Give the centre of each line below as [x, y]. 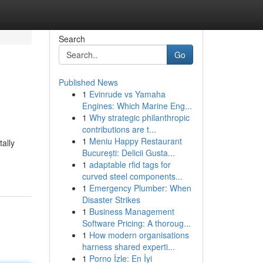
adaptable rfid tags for [130, 164]
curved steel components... [132, 176]
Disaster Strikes [111, 200]
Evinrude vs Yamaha [127, 94]
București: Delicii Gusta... [128, 153]
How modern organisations [139, 235]
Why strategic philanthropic [139, 117]
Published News [88, 82]
